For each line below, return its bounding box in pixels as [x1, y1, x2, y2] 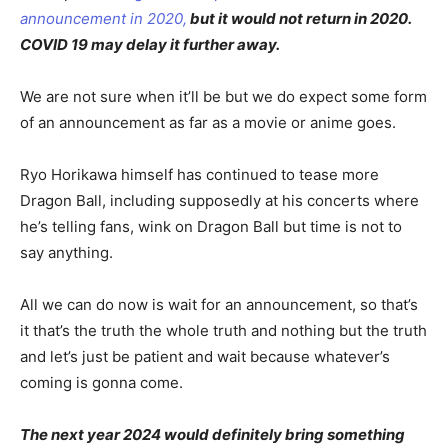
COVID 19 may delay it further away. [20, 35, 280, 55]
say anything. [20, 243, 113, 263]
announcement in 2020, [20, 9, 187, 29]
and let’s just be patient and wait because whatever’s [20, 347, 390, 367]
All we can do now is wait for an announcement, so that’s [20, 295, 418, 315]
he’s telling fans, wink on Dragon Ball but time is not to [20, 217, 402, 237]
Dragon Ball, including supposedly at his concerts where [20, 191, 419, 211]
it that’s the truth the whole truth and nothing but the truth [20, 321, 427, 341]
